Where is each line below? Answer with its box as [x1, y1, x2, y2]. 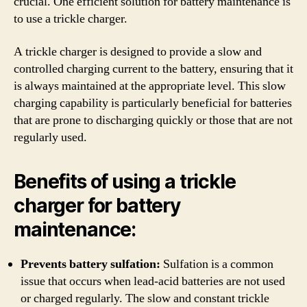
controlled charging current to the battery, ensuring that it [14, 60, 293, 77]
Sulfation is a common [160, 256, 273, 272]
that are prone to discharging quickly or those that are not [14, 112, 293, 128]
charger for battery [14, 193, 180, 217]
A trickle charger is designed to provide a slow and [14, 43, 262, 60]
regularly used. [14, 129, 87, 145]
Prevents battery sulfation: [21, 256, 160, 272]
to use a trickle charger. [14, 11, 127, 27]
